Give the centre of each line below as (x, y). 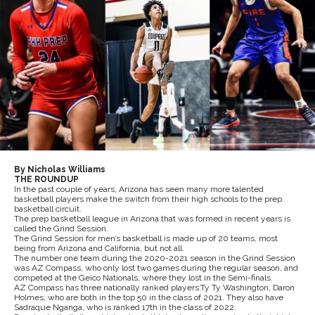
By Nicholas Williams (60, 169)
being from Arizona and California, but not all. (99, 248)
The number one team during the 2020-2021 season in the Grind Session (155, 258)
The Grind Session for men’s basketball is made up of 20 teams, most (146, 238)
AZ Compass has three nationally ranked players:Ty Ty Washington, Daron (154, 287)
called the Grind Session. (62, 228)
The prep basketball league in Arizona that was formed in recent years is (152, 218)
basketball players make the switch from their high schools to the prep (148, 199)
